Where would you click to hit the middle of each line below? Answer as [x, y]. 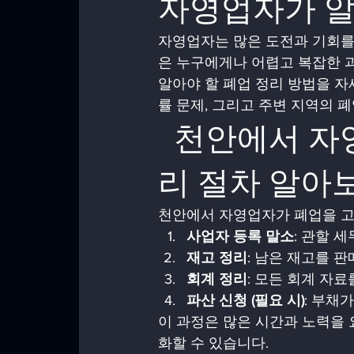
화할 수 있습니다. [213, 343]
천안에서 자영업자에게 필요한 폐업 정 [166, 138]
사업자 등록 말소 [240, 236]
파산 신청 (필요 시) [245, 300]
